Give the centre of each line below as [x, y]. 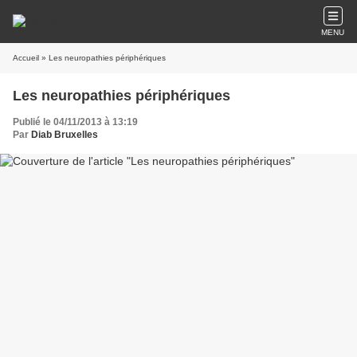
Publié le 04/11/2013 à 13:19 [75, 122]
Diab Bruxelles [65, 135]
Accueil [26, 58]
